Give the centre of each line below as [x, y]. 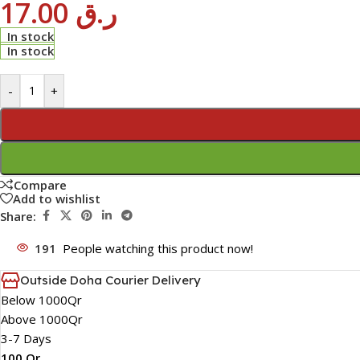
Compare [40, 184]
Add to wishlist [57, 198]
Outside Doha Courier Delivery [110, 280]
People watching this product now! [158, 249]
